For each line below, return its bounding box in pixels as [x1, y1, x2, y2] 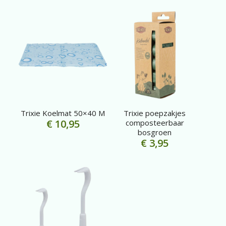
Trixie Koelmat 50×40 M [21, 108, 105, 119]
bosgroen [138, 127, 172, 138]
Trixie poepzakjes [124, 108, 186, 119]
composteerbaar [125, 118, 184, 128]
